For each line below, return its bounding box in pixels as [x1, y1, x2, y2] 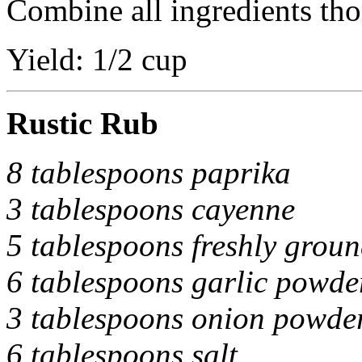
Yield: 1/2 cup [6, 42, 187, 77]
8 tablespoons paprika [6, 155, 291, 190]
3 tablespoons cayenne [6, 192, 295, 226]
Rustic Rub [6, 106, 158, 141]
